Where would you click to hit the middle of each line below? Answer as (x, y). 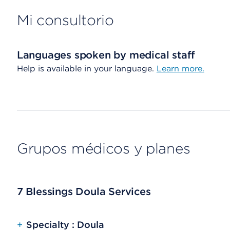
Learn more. (180, 69)
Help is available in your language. (87, 69)
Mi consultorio (65, 20)
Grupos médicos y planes (103, 148)
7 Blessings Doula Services (84, 191)
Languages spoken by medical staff (106, 55)
